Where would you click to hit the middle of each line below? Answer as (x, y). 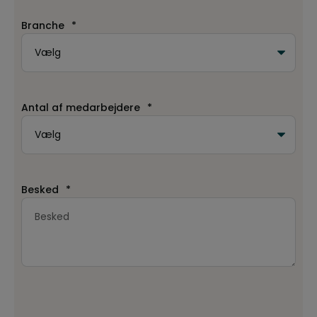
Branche (43, 26)
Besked (40, 190)
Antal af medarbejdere (81, 108)
